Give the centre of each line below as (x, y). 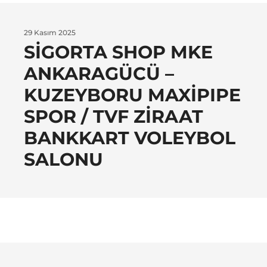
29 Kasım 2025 (50, 33)
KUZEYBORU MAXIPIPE (132, 95)
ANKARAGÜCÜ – (99, 74)
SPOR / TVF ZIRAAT (114, 117)
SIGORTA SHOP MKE (118, 52)
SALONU (63, 160)
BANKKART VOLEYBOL (130, 138)
